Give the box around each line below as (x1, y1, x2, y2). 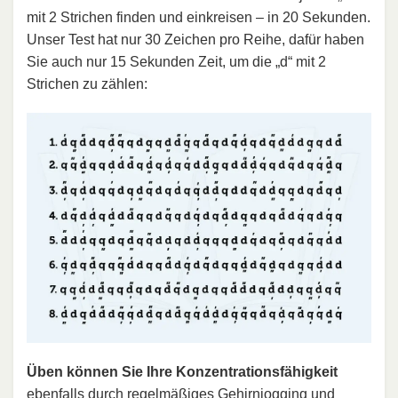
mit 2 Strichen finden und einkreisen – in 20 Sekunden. (27, 9, 370, 25)
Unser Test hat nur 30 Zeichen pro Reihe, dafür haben (27, 31, 364, 47)
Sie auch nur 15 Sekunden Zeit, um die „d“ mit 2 (27, 53, 326, 69)
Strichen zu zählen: (27, 76, 147, 92)
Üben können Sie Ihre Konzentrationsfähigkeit (27, 363, 338, 379)
